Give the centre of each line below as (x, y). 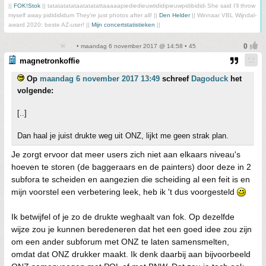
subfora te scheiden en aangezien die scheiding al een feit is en (131, 179)
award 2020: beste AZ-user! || (50, 25)
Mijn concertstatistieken (123, 25)
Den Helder (175, 15)
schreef (175, 79)
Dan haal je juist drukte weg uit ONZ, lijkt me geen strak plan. (123, 136)
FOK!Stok (27, 6)
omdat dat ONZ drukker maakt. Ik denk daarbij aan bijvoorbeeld (131, 254)
